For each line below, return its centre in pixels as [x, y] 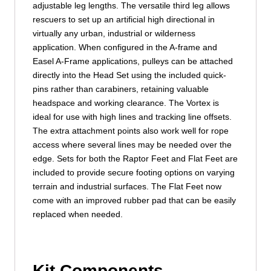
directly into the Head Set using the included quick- [129, 75]
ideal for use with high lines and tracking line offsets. [132, 117]
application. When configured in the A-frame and [125, 47]
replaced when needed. [77, 214]
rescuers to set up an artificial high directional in [123, 20]
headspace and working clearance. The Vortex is [126, 103]
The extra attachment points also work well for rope [130, 131]
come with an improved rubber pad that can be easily [134, 201]
